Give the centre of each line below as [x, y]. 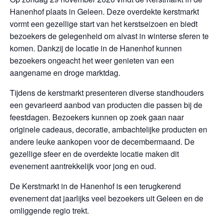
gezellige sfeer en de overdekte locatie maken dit [94, 154]
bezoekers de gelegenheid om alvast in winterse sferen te [109, 36]
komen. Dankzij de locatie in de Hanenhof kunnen [96, 48]
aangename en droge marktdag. [65, 73]
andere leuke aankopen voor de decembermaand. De [102, 142]
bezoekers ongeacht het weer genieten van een [92, 60]
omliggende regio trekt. [49, 210]
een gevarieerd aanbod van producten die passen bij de [106, 105]
